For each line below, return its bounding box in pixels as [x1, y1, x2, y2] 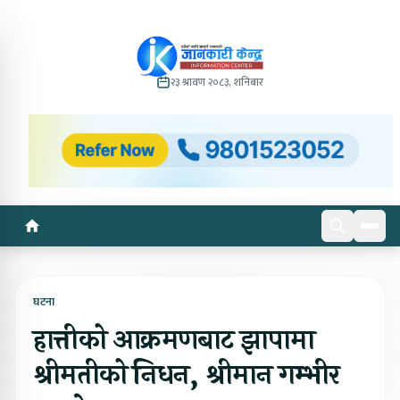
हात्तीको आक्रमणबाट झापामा [33, 319, 315, 362]
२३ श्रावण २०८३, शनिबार [171, 73, 264, 91]
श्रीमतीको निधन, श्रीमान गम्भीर [33, 354, 339, 396]
